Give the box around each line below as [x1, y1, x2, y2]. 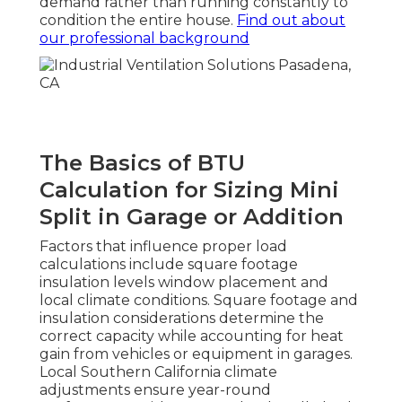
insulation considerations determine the [39, 310, 324, 328]
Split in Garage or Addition [39, 204, 344, 231]
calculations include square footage [39, 256, 298, 274]
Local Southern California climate [39, 363, 277, 381]
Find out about [237, 12, 345, 30]
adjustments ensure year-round [39, 381, 271, 399]
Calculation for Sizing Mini [39, 177, 339, 204]
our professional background [39, 30, 249, 48]
